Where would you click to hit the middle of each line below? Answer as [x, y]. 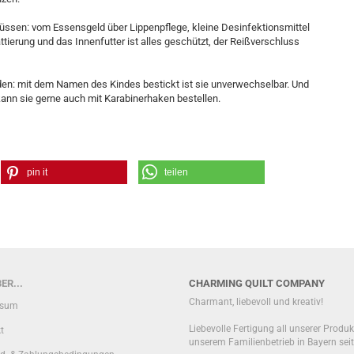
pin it [37, 172]
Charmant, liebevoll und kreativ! [256, 302]
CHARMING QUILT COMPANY [257, 283]
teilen [176, 172]
